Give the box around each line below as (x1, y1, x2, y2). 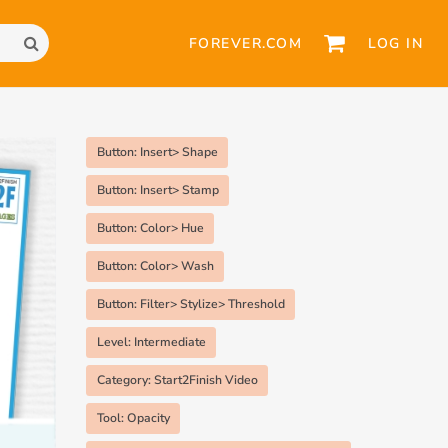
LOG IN (368, 33, 423, 53)
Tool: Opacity (96, 409, 170, 426)
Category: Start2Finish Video (96, 371, 258, 388)
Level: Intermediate (96, 333, 206, 350)
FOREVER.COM (188, 33, 303, 53)
